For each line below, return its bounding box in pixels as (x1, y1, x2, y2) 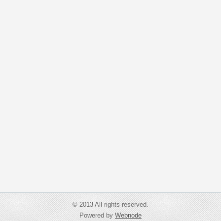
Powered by (79, 212, 115, 220)
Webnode (115, 212, 142, 220)
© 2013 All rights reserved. (73, 201, 148, 209)
